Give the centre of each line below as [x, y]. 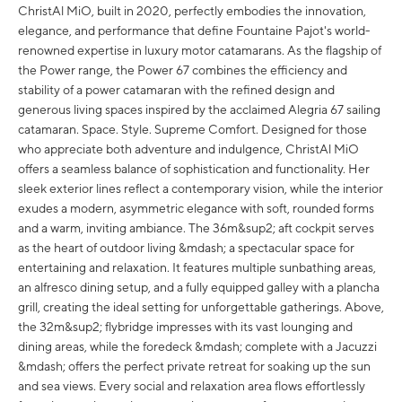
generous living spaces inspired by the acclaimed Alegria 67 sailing [199, 110]
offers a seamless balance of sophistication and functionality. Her [194, 169]
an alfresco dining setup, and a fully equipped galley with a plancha [199, 288]
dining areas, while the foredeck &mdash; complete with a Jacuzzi [197, 347]
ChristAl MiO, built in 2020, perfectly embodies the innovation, [192, 11]
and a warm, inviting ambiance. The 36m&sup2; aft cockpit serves [196, 228]
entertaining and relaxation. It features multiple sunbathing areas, [197, 268]
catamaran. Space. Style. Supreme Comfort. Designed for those [192, 130]
